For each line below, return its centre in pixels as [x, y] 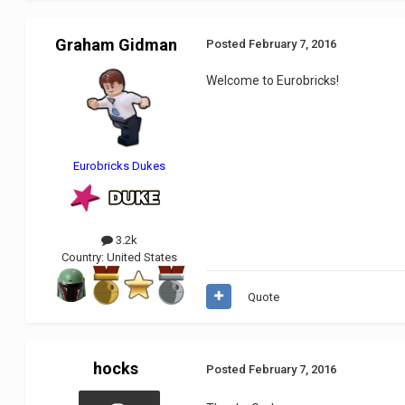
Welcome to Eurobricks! [273, 80]
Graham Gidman [116, 44]
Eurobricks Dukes [120, 165]
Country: [85, 257]
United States [142, 257]
